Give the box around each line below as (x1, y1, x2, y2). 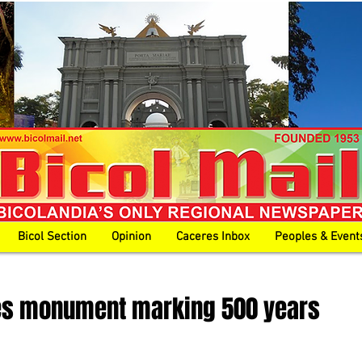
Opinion (112, 229, 151, 244)
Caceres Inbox (176, 229, 250, 244)
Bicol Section (18, 229, 86, 244)
